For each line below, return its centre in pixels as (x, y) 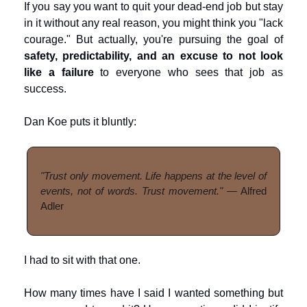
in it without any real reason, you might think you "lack (153, 23)
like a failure (59, 72)
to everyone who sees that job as (188, 72)
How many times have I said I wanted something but (153, 293)
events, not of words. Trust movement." (132, 191)
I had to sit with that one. (82, 260)
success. (45, 89)
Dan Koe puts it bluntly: (80, 122)
